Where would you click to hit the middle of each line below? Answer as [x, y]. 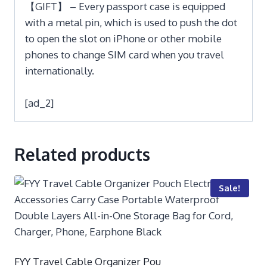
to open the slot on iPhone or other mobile [123, 38]
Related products [82, 154]
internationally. [60, 70]
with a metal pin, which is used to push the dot [131, 22]
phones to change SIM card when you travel [125, 54]
